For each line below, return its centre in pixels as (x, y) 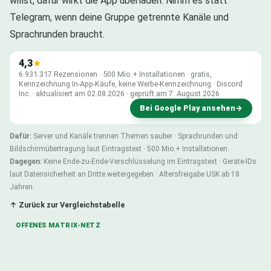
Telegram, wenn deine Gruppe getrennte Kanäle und (119, 17)
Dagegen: (26, 161)
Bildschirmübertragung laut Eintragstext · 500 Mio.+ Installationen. (119, 149)
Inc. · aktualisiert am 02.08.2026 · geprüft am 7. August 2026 (119, 93)
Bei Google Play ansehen (188, 108)
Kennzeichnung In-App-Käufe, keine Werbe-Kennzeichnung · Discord (131, 83)
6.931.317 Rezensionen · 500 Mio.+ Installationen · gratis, (115, 74)
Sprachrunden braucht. (57, 34)
